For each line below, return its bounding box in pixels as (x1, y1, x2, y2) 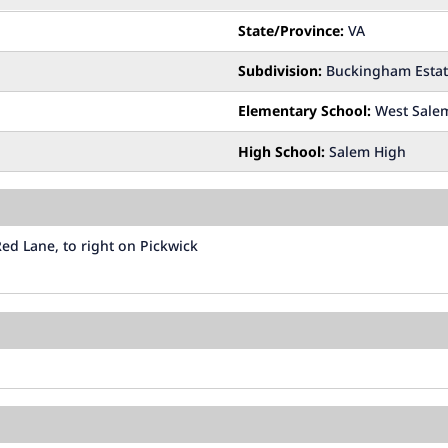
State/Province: (238, 21, 344, 41)
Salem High (325, 141, 406, 161)
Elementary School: (238, 101, 371, 121)
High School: (238, 141, 325, 161)
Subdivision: (238, 61, 322, 81)
